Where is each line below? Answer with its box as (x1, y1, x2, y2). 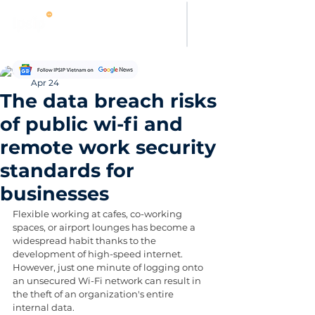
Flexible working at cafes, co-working (13, 208, 184, 219)
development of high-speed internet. (13, 248, 185, 259)
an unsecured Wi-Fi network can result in (13, 275, 203, 286)
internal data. (13, 302, 75, 313)
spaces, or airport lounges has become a (13, 221, 198, 233)
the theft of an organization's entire (13, 288, 176, 300)
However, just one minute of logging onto (13, 262, 205, 273)
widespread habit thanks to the (13, 235, 158, 246)
